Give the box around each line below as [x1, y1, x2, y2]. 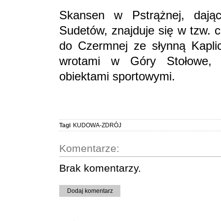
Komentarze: [59, 142, 119, 154]
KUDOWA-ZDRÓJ [73, 121, 121, 129]
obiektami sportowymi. [59, 69, 179, 83]
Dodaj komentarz [67, 187, 113, 194]
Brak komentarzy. [59, 162, 141, 174]
